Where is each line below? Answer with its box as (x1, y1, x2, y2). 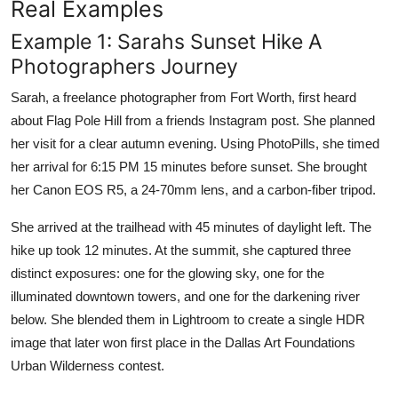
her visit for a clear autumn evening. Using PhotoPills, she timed (11, 135, 379, 151)
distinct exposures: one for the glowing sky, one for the (11, 265, 324, 281)
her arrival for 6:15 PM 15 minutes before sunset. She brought (11, 158, 367, 174)
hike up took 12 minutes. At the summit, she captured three (11, 242, 351, 258)
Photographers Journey (11, 52, 238, 79)
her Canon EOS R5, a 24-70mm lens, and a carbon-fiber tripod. (11, 181, 376, 197)
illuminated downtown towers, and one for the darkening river (11, 288, 360, 304)
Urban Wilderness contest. (11, 357, 164, 373)
